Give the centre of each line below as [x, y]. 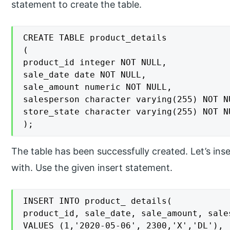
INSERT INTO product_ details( [98, 201]
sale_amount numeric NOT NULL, [98, 87]
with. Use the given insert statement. [92, 167]
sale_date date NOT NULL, [85, 74]
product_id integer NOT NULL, [95, 62]
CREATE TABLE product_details [95, 37]
